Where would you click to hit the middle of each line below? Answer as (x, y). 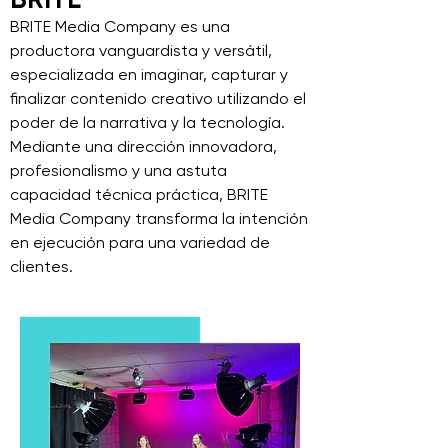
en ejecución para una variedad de (140, 242)
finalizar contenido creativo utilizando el (158, 98)
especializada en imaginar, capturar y (149, 74)
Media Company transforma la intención (159, 218)
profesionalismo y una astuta (118, 170)
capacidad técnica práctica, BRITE (139, 194)
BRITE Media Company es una (120, 26)
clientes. (41, 266)
